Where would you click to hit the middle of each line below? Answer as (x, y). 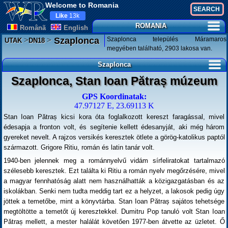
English (76, 28)
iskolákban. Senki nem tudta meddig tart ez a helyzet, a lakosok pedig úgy (114, 191)
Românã (33, 28)
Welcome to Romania (82, 5)
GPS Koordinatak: (114, 96)
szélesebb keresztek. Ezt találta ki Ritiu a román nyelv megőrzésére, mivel (114, 171)
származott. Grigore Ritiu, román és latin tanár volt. (79, 147)
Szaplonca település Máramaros (166, 39)
